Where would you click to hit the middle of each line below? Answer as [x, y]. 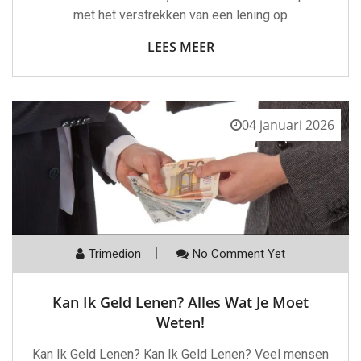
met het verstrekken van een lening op [180, 15]
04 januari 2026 [288, 124]
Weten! [180, 323]
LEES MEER [180, 46]
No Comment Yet [239, 254]
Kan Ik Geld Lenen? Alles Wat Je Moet [180, 303]
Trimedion [115, 254]
